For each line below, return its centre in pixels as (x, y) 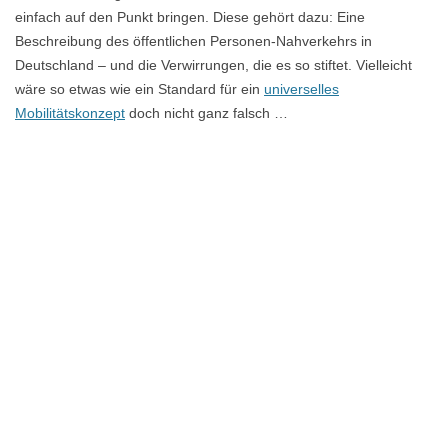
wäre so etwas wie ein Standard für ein (139, 89)
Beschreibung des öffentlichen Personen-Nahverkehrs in (193, 41)
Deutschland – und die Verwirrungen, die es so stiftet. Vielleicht (213, 65)
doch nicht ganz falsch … (206, 113)
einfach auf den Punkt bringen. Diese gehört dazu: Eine (190, 17)
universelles (301, 89)
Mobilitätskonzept (70, 113)
